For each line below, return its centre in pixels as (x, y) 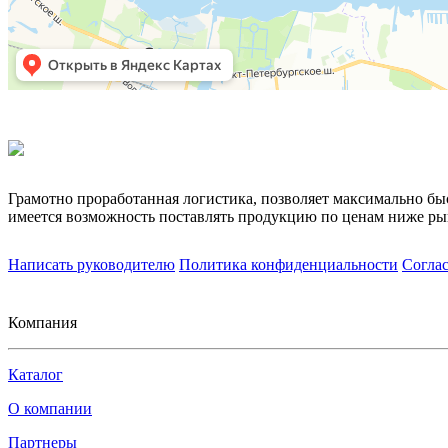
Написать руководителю (91, 264)
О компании (50, 408)
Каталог (35, 374)
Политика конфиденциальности (288, 264)
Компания (42, 322)
